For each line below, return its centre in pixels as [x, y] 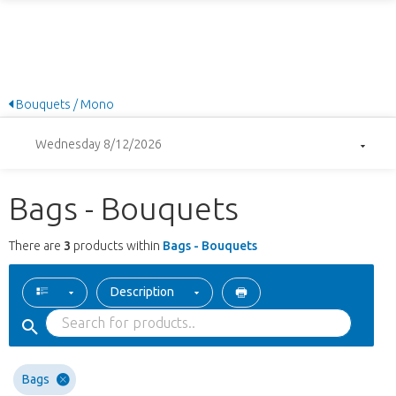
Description [142, 292]
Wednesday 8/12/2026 [99, 144]
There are [36, 246]
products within [117, 246]
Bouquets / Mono [64, 104]
